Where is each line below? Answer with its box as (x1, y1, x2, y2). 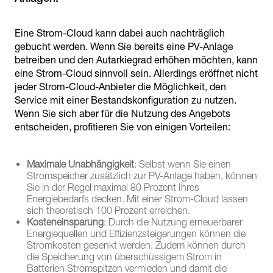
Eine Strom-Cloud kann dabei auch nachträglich (15, 27, 225, 39)
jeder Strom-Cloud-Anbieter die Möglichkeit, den (15, 81, 226, 93)
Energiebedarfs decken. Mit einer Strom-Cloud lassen (27, 193, 248, 205)
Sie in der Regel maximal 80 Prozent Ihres (27, 182, 199, 193)
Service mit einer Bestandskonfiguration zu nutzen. (15, 94, 236, 106)
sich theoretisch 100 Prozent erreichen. (27, 205, 190, 216)
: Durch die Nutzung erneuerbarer (104, 216, 243, 228)
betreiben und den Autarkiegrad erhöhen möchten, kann (15, 54, 258, 66)
